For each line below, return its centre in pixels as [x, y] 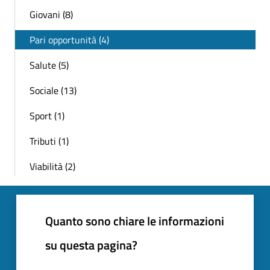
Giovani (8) [51, 15]
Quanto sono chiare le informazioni [135, 221]
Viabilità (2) [52, 167]
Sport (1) [47, 116]
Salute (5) [49, 65]
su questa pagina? [91, 245]
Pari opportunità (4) [69, 40]
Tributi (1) [49, 141]
